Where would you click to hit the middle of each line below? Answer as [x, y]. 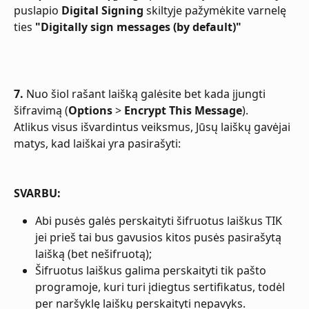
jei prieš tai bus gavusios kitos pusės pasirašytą [160, 237]
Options [90, 110]
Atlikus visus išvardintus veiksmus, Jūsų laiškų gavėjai [153, 127]
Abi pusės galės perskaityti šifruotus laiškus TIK [160, 220]
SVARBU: [37, 193]
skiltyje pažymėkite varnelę [216, 10]
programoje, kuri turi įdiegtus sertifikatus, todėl [161, 287]
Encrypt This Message [183, 110]
